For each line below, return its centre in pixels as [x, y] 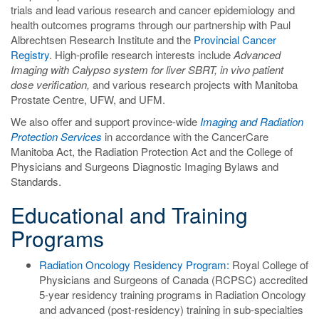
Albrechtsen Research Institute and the [102, 40]
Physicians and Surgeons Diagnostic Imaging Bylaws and [145, 166]
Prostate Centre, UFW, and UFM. [88, 99]
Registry [30, 54]
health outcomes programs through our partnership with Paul [151, 25]
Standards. [36, 181]
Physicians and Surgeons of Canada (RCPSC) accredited [173, 279]
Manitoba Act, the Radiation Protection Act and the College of [152, 151]
